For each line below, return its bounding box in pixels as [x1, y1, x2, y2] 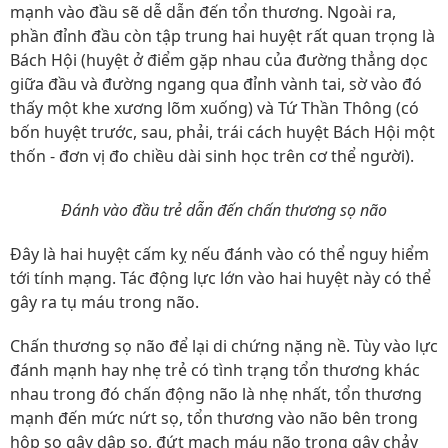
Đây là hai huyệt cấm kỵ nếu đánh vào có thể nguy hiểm [10, 243, 429, 265]
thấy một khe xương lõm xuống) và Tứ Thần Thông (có [10, 97, 419, 119]
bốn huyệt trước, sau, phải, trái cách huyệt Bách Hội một [10, 121, 435, 143]
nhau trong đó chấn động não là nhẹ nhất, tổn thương [10, 383, 422, 405]
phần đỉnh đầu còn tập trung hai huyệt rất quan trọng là [10, 25, 435, 47]
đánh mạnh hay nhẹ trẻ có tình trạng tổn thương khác [10, 359, 420, 381]
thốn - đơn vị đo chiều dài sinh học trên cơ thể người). [10, 145, 414, 167]
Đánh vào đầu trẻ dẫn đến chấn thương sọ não [61, 199, 387, 221]
